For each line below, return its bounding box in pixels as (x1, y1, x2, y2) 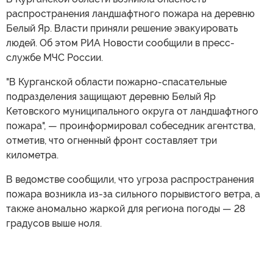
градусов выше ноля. (6, 218, 102, 229)
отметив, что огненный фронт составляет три (6, 135, 217, 146)
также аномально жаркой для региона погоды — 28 (6, 203, 246, 214)
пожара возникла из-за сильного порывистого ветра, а (6, 188, 260, 200)
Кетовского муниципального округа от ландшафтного (6, 105, 258, 117)
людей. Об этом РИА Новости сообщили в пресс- (6, 37, 235, 49)
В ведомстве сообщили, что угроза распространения (6, 174, 254, 185)
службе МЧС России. (6, 52, 103, 63)
